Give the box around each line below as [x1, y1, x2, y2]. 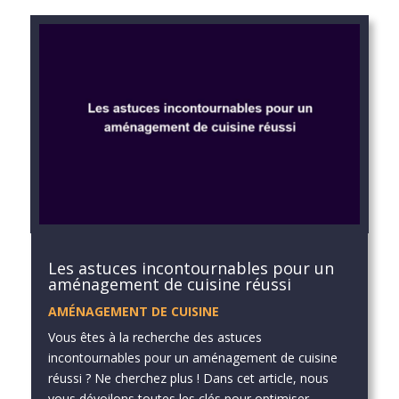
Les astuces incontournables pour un [47, 257, 334, 280]
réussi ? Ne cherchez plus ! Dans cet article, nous [47, 370, 329, 387]
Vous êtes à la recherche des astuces [47, 329, 262, 346]
